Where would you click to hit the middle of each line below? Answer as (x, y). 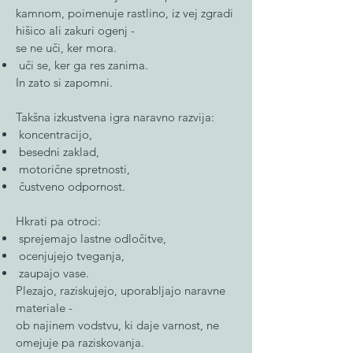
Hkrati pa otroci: (58, 221)
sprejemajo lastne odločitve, (91, 238)
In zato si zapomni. (64, 82)
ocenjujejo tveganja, (70, 256)
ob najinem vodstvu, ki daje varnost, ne (117, 325)
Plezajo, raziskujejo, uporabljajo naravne (121, 290)
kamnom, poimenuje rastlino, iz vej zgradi (124, 13)
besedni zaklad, (58, 152)
